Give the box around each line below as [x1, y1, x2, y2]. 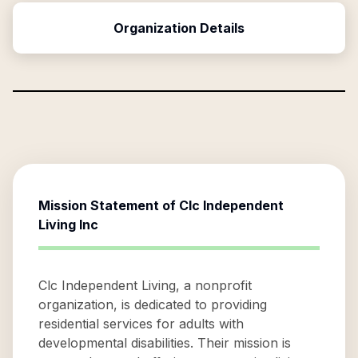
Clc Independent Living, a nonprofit [38, 277, 252, 293]
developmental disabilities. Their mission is [38, 335, 291, 351]
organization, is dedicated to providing [38, 296, 267, 312]
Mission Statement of [38, 197, 179, 213]
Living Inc [38, 217, 98, 233]
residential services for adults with [38, 316, 244, 332]
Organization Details [113, 20, 245, 36]
